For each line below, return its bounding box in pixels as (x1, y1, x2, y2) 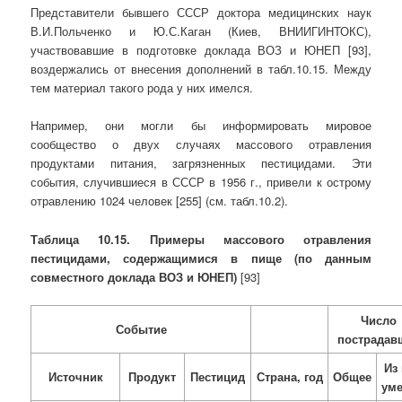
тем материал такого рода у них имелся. (31, 79, 254, 97)
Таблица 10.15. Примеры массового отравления (31, 230, 371, 248)
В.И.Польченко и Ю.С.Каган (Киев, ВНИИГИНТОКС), (31, 22, 371, 40)
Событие (115, 319, 167, 337)
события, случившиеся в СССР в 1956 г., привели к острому (31, 173, 371, 191)
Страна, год (256, 367, 323, 385)
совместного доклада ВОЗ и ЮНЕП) (31, 267, 238, 285)
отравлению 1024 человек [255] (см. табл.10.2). (31, 192, 289, 210)
